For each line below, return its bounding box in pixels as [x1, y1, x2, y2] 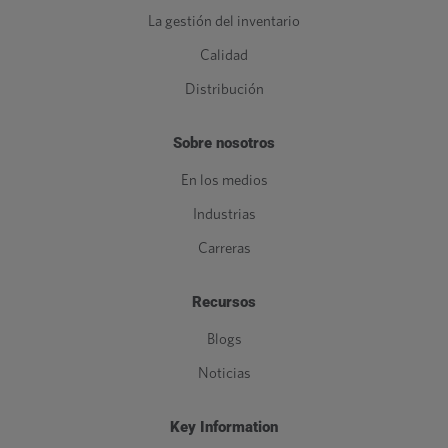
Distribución [184, 81, 264, 97]
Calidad [200, 47, 248, 63]
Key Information [170, 417, 278, 436]
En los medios [180, 172, 268, 188]
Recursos [192, 292, 256, 311]
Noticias [197, 365, 251, 381]
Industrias [192, 206, 256, 222]
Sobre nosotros [173, 133, 275, 152]
